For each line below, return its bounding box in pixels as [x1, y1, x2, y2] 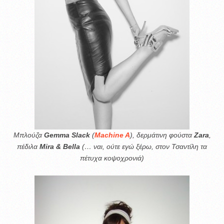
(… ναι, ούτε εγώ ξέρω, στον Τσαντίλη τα [80, 142, 207, 151]
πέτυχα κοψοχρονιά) [80, 154, 144, 162]
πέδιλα [17, 142, 39, 151]
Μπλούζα [13, 131, 44, 139]
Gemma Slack [43, 131, 90, 139]
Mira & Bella [39, 142, 80, 151]
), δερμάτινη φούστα [129, 131, 194, 139]
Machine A [94, 131, 130, 139]
